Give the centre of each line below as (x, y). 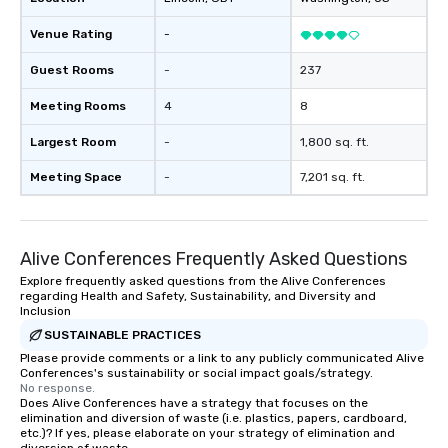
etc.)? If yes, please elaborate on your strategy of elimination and (207, 433)
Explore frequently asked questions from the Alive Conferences (203, 281)
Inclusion (45, 311)
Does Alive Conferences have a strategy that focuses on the (194, 403)
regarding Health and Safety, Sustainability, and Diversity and (198, 296)
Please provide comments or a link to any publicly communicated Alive (222, 358)
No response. (57, 388)
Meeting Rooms (78, 106)
